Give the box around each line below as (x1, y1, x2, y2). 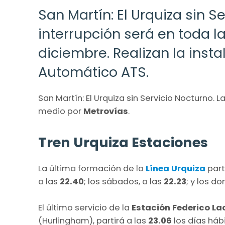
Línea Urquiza (146, 163, 207, 175)
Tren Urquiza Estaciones (38, 133, 208, 152)
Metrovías (83, 105, 128, 118)
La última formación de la (38, 163, 146, 175)
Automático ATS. (38, 63, 149, 82)
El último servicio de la (38, 202, 132, 214)
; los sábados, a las (84, 176, 164, 188)
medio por (38, 105, 83, 118)
